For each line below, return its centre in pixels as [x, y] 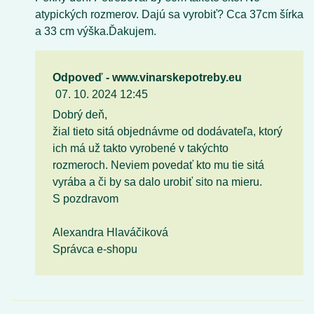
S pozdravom [86, 199]
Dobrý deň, [81, 115]
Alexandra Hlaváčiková [110, 232]
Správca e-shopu [96, 249]
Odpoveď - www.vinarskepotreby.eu [147, 77]
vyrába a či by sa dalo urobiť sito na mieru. [159, 182]
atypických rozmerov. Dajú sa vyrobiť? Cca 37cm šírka [169, 14]
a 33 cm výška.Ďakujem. [96, 31]
